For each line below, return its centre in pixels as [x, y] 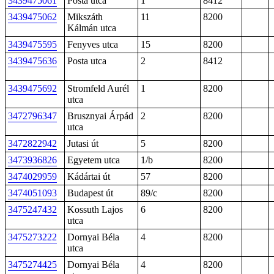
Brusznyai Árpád [100, 116]
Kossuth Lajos [95, 209]
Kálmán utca [92, 28]
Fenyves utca [93, 44]
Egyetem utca [94, 160]
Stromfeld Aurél [98, 88]
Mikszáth [85, 17]
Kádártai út [89, 176]
